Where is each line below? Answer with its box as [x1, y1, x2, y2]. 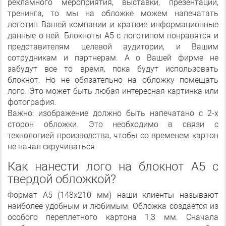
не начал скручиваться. [8, 142, 97, 152]
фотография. [8, 97, 56, 107]
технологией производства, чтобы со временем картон [8, 131, 218, 141]
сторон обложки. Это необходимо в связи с [8, 120, 218, 130]
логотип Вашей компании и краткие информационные [8, 20, 218, 30]
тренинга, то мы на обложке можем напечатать [8, 9, 218, 19]
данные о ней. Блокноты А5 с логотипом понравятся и [8, 31, 218, 41]
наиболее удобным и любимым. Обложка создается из [8, 201, 218, 211]
